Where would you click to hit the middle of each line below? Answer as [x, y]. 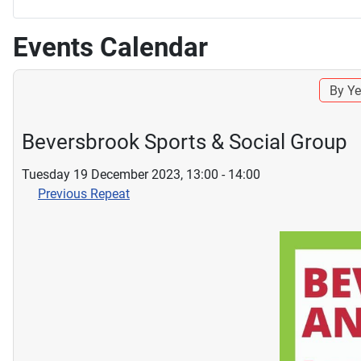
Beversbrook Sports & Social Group [185, 141]
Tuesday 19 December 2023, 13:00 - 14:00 [141, 174]
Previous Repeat [84, 193]
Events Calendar [110, 47]
